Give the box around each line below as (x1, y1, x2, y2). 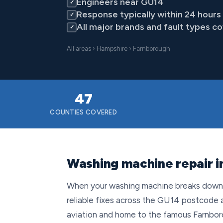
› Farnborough (127, 45, 170, 52)
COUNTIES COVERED (50, 109, 117, 116)
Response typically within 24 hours (77, 9, 221, 20)
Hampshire (97, 45, 127, 52)
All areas (67, 45, 91, 52)
